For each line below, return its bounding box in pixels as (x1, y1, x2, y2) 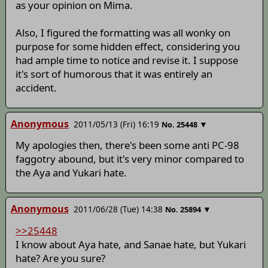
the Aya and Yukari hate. (15, 166, 127, 180)
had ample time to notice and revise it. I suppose (15, 53, 238, 68)
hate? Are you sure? (15, 251, 105, 265)
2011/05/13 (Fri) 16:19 (73, 118, 159, 130)
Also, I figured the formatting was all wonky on (15, 26, 230, 40)
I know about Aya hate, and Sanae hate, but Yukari (15, 237, 246, 251)
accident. (15, 81, 57, 95)
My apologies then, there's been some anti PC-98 (15, 138, 239, 153)
